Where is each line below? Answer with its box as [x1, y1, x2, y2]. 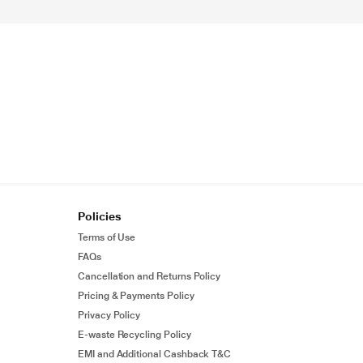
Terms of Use [78, 232, 136, 243]
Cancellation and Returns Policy [78, 271, 221, 282]
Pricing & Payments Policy [78, 290, 194, 301]
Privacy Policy [78, 310, 141, 321]
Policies [78, 210, 122, 223]
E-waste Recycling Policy [78, 329, 191, 340]
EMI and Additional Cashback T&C [78, 348, 232, 360]
